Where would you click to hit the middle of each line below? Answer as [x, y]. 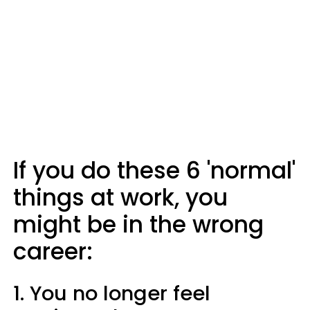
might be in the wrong [138, 225]
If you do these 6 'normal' [154, 171]
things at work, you [120, 198]
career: [53, 252]
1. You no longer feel [112, 293]
